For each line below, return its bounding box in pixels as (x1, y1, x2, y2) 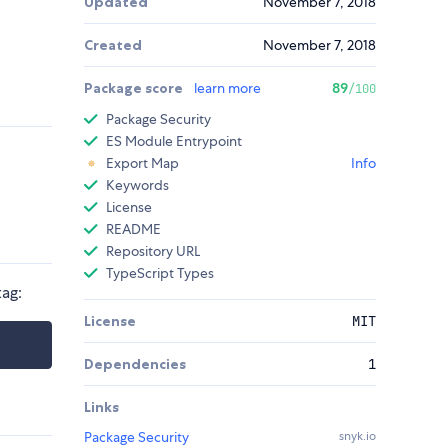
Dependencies (84, 355, 186, 374)
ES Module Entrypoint (106, 132, 242, 151)
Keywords (106, 176, 169, 195)
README (106, 220, 161, 239)
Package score (84, 79, 186, 98)
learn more (194, 79, 261, 98)
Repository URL (106, 242, 200, 261)
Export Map (106, 154, 179, 173)
